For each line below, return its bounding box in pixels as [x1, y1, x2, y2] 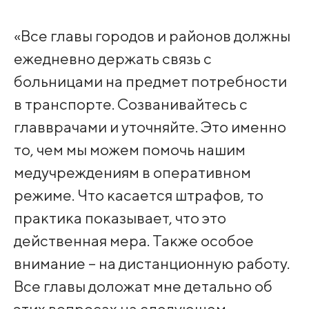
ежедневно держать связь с [13, 49, 212, 68]
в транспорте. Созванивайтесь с [13, 94, 248, 114]
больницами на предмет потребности [13, 72, 287, 91]
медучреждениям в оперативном [13, 163, 251, 182]
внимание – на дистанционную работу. [13, 254, 290, 273]
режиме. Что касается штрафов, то [13, 186, 263, 205]
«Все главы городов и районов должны [13, 26, 290, 46]
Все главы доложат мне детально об [13, 277, 272, 296]
